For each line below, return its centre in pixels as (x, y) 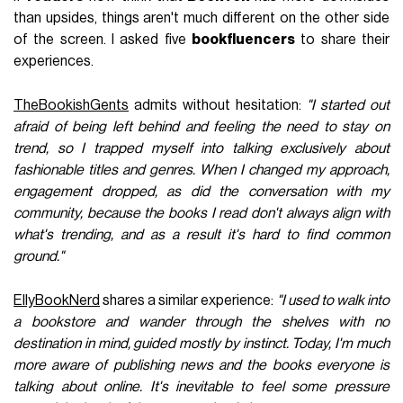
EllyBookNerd (57, 300)
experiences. (54, 61)
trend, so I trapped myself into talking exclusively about (201, 148)
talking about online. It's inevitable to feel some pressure (201, 386)
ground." (39, 256)
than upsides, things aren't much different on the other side (201, 18)
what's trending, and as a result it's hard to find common (201, 234)
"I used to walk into (333, 300)
